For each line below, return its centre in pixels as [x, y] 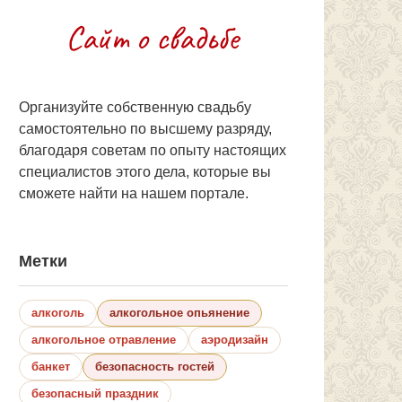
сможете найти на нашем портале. [134, 193]
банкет [51, 366]
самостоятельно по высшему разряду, [145, 128]
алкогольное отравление [104, 339]
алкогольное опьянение [179, 312]
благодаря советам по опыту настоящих [153, 150]
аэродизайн [235, 339]
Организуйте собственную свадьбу [135, 107]
